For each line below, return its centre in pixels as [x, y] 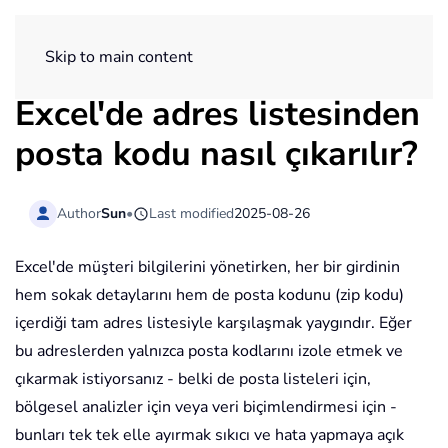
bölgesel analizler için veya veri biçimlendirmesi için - [206, 407]
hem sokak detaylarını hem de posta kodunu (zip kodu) [209, 295]
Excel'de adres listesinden [217, 114]
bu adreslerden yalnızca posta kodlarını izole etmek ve [209, 351]
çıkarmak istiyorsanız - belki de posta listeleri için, [193, 379]
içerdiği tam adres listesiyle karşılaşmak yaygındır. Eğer [213, 323]
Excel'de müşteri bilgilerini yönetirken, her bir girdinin [207, 267]
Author [79, 213]
